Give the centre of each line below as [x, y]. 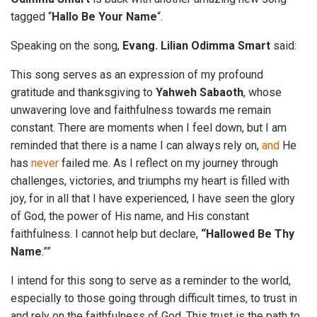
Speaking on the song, [67, 46]
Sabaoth [221, 92]
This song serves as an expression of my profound [137, 75]
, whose [263, 92]
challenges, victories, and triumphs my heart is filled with [150, 181]
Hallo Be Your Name [104, 17]
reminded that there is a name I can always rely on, [136, 145]
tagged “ [31, 17]
